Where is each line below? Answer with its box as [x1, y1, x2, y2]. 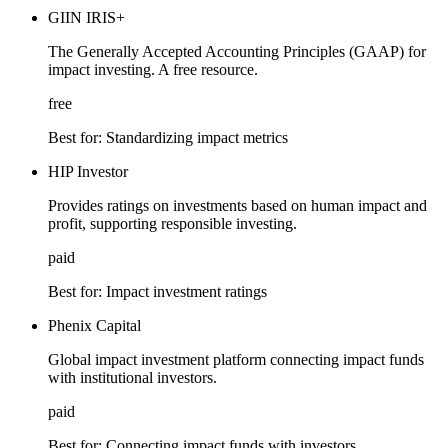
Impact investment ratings [106, 282, 267, 300]
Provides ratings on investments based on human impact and [48, 196, 427, 214]
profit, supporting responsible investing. [48, 214, 297, 232]
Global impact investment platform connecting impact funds [48, 350, 424, 368]
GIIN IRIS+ [48, 8, 125, 26]
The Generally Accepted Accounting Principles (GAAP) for [48, 42, 426, 60]
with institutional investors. [48, 368, 217, 386]
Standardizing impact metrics [106, 128, 288, 146]
